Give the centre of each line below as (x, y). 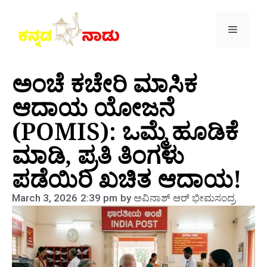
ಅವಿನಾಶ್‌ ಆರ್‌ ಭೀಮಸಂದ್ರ (183, 198)
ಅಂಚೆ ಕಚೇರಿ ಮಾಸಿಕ (105, 83)
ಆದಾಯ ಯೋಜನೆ (93, 107)
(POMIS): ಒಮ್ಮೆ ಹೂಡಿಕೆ (125, 131)
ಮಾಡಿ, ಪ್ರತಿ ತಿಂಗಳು (98, 155)
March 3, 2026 (45, 198)
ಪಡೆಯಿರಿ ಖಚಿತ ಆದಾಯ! (127, 178)
